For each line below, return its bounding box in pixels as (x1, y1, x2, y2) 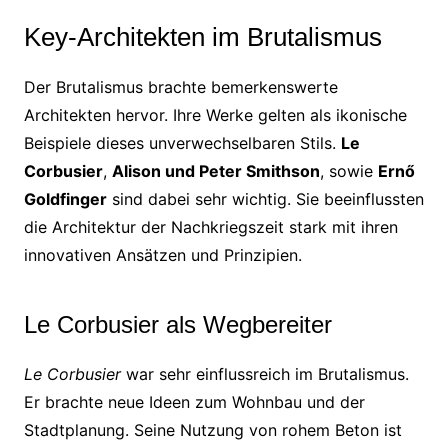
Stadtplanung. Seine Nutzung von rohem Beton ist (23, 419, 402, 440)
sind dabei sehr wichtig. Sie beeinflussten (106, 188, 424, 209)
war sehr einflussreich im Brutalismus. (120, 363, 409, 384)
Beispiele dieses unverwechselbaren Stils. (23, 132, 341, 153)
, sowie (319, 160, 378, 181)
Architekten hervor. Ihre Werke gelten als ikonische (23, 104, 407, 125)
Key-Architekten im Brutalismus (23, 21, 382, 52)
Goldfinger (23, 188, 107, 209)
